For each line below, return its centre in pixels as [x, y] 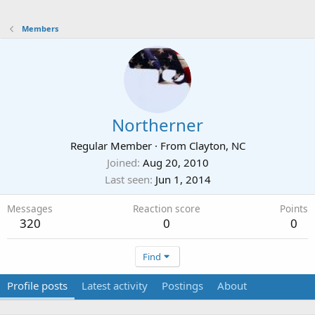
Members [40, 28]
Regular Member [111, 146]
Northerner [157, 125]
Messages [30, 208]
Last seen [127, 179]
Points [294, 208]
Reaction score [166, 208]
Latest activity [115, 285]
